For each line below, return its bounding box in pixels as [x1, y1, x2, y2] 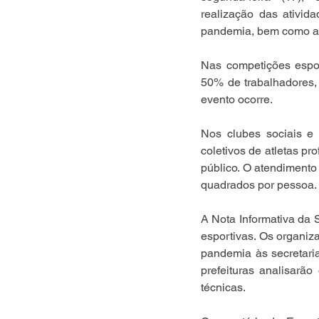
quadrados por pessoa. [201, 178, 317, 192]
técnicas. [201, 281, 246, 294]
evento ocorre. [201, 93, 273, 106]
